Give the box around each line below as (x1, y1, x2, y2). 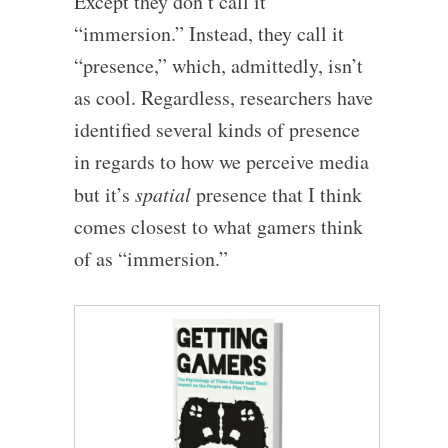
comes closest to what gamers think (73, 212, 363, 240)
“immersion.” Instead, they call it (73, 19, 344, 47)
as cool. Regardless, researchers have (73, 83, 373, 111)
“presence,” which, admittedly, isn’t (73, 51, 363, 79)
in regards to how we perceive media (73, 147, 369, 175)
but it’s (73, 180, 135, 208)
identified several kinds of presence (73, 115, 360, 143)
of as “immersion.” (73, 244, 228, 272)
